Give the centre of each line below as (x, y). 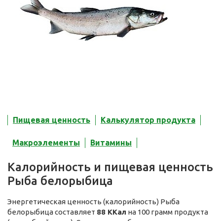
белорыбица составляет (52, 212)
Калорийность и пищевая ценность (110, 167)
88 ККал (111, 212)
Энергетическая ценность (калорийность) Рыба (93, 202)
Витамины (111, 143)
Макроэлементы (46, 143)
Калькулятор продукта (148, 120)
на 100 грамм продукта (167, 212)
